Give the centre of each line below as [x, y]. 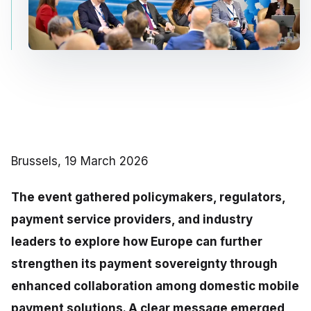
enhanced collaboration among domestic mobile [155, 286]
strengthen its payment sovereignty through [144, 263]
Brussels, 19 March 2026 [80, 161]
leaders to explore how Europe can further [137, 241]
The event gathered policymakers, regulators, [148, 197]
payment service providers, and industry [132, 219]
